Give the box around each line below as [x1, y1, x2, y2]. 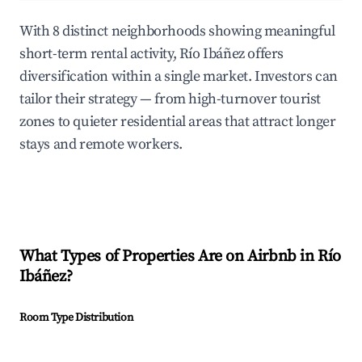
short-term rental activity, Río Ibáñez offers [19, 44, 284, 64]
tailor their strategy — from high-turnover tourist [19, 90, 322, 109]
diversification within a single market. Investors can [19, 67, 338, 86]
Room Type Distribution [19, 310, 133, 326]
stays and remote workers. [19, 135, 183, 154]
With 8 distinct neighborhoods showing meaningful [19, 22, 335, 41]
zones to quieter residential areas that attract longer [19, 112, 336, 132]
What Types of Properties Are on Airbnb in [19, 246, 318, 267]
